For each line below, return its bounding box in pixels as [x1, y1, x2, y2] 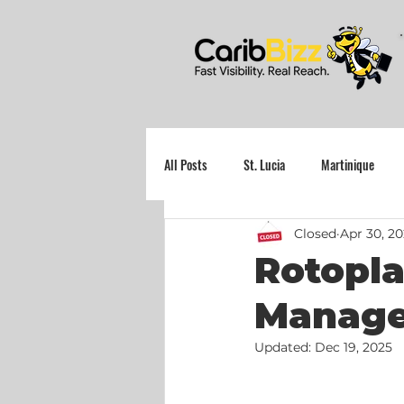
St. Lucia [243, 154, 285, 174]
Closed [294, 225, 336, 242]
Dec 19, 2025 [315, 339, 392, 355]
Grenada [200, 226, 241, 246]
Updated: [254, 339, 315, 355]
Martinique [321, 154, 374, 174]
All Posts [164, 154, 207, 174]
